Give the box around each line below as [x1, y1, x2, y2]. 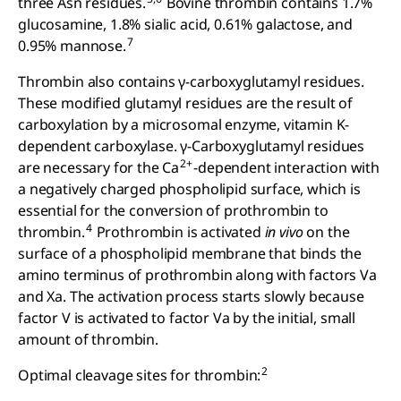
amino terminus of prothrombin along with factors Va [18, 265, 377, 285]
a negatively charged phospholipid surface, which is [18, 179, 361, 199]
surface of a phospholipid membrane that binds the [18, 243, 363, 263]
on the [303, 222, 350, 242]
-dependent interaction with [193, 158, 380, 177]
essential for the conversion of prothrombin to [18, 200, 328, 220]
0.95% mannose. [18, 36, 126, 55]
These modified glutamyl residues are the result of [18, 93, 353, 113]
